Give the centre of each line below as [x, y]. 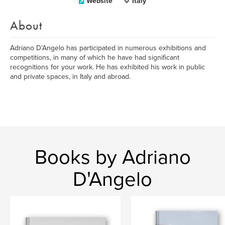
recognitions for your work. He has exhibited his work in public [107, 67]
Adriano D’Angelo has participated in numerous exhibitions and [108, 48]
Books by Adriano [113, 157]
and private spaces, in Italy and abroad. [70, 77]
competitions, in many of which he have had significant [95, 58]
